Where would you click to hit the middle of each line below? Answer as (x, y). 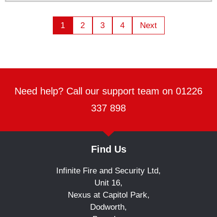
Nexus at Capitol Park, (108, 195)
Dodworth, (108, 207)
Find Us (108, 149)
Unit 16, (108, 183)
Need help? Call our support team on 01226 (108, 91)
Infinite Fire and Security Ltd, (108, 171)
